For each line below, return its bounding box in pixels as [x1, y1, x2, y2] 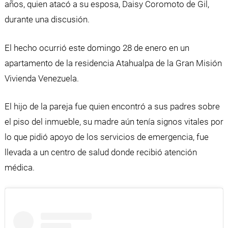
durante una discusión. [4, 14, 90, 25]
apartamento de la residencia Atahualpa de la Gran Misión [4, 58, 222, 68]
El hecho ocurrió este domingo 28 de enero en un [4, 42, 189, 53]
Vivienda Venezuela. [4, 73, 79, 83]
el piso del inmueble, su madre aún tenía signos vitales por [4, 117, 223, 127]
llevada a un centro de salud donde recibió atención [4, 147, 197, 158]
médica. [4, 162, 35, 173]
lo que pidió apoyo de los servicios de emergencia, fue [4, 132, 209, 142]
